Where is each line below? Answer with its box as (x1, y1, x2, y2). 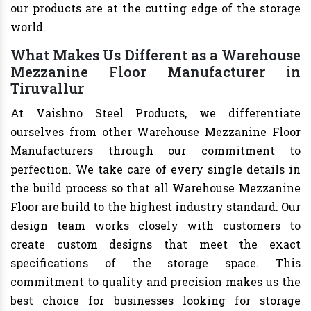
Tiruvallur (10, 79, 84, 98)
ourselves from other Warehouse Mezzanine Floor (10, 124, 301, 140)
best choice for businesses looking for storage (10, 293, 301, 308)
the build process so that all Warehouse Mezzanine (10, 180, 301, 196)
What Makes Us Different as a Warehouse (10, 46, 301, 65)
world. (10, 19, 46, 35)
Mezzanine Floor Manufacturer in (10, 62, 301, 81)
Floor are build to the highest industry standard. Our (10, 199, 301, 215)
